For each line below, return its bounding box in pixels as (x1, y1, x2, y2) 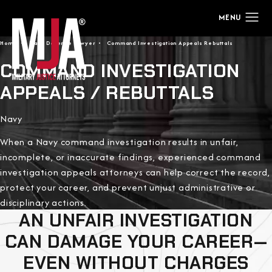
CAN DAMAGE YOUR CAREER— (4, 229, 268, 253)
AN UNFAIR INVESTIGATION (19, 208, 253, 232)
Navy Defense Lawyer (29, 39, 95, 47)
